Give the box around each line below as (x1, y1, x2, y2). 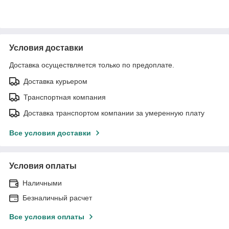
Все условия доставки (9, 128, 91, 137)
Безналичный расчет (22, 193, 92, 202)
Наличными (22, 178, 62, 187)
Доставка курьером (24, 77, 87, 85)
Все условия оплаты (9, 212, 84, 221)
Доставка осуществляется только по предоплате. (9, 60, 174, 69)
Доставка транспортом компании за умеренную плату (24, 108, 204, 117)
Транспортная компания (24, 93, 106, 101)
